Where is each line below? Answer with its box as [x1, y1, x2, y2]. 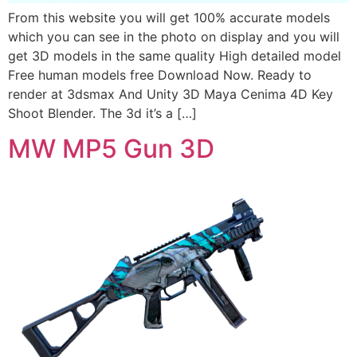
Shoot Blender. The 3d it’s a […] [8, 104, 197, 121]
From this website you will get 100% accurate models [8, 9, 330, 25]
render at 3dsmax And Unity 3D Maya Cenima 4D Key [8, 85, 333, 102]
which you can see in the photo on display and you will [8, 28, 339, 45]
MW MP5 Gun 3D [8, 133, 214, 165]
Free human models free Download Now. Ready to [8, 66, 312, 83]
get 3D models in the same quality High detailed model [8, 47, 341, 64]
